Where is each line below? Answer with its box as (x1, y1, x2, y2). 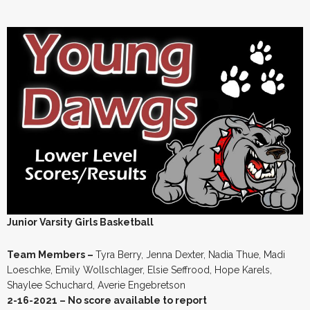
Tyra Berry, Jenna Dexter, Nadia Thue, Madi (95, 248, 285, 260)
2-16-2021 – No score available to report (7, 294, 207, 306)
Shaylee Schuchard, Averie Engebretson (7, 279, 185, 291)
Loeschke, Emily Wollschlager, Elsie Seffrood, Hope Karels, (7, 264, 272, 275)
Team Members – (7, 248, 95, 260)
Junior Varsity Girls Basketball (7, 216, 154, 228)
